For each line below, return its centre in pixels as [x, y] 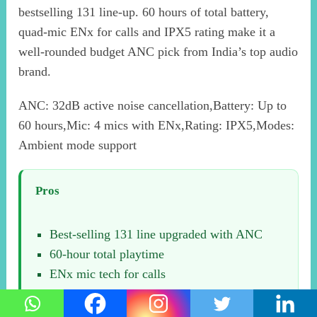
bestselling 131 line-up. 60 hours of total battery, [144, 12]
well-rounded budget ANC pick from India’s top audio [158, 52]
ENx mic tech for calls [108, 274]
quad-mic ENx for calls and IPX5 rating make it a [147, 32]
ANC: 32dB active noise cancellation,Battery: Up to [153, 106]
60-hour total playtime [107, 254]
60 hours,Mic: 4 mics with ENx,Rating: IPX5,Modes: [157, 126]
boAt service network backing [127, 294]
